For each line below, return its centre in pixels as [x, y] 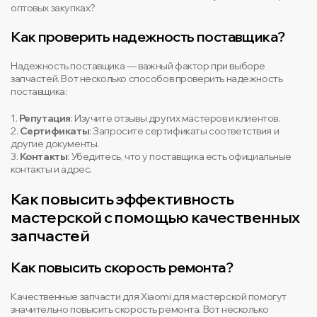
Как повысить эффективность [122, 199]
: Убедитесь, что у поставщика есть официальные [180, 156]
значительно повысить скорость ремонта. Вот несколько [140, 309]
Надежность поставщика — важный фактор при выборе [138, 66]
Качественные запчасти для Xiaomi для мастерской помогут [149, 296]
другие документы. [55, 144]
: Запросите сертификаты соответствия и [184, 131]
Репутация [45, 118]
